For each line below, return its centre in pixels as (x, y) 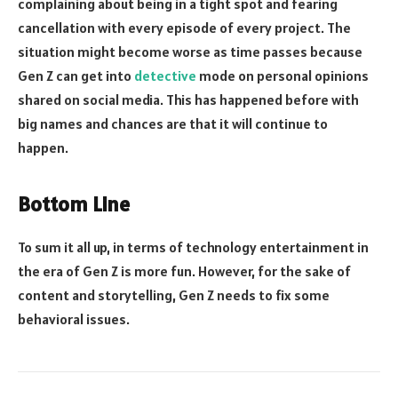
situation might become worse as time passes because (190, 51)
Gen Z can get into (76, 75)
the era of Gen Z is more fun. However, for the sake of (184, 271)
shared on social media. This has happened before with (188, 99)
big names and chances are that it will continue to (173, 123)
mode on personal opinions (283, 75)
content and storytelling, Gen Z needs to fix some (174, 295)
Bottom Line (74, 204)
